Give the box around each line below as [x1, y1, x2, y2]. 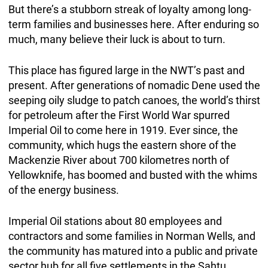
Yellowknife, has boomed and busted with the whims [8, 169, 257, 182]
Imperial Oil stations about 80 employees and [8, 215, 222, 228]
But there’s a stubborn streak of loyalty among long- [8, 3, 251, 16]
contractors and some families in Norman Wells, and [8, 230, 255, 243]
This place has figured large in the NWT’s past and [8, 64, 245, 77]
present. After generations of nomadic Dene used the [8, 79, 260, 92]
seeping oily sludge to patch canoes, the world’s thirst [8, 94, 260, 107]
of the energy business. [8, 184, 121, 197]
